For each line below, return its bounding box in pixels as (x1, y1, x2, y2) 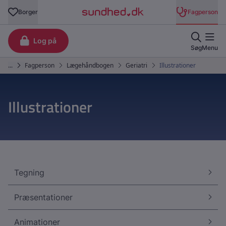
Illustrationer (8, 95, 92, 119)
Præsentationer (14, 192, 73, 202)
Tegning (14, 167, 44, 178)
